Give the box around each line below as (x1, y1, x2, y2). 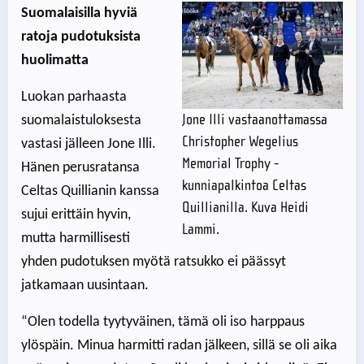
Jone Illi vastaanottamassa (182, 111, 327, 129)
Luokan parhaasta (21, 89, 127, 106)
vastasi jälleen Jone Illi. (21, 136, 156, 153)
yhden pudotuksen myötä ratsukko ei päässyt (21, 254, 286, 271)
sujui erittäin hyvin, (21, 207, 131, 223)
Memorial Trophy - (182, 155, 279, 173)
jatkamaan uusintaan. (21, 278, 149, 294)
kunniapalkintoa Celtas (182, 177, 306, 195)
